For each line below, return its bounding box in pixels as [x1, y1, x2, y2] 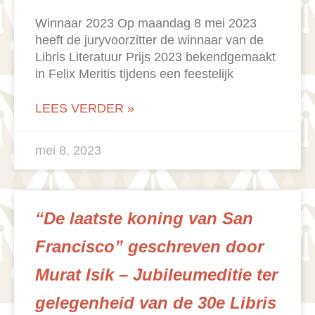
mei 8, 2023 [35, 143, 101, 158]
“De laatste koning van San [35, 209, 253, 229]
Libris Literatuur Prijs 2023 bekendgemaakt [35, 50, 276, 65]
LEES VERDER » [35, 101, 134, 116]
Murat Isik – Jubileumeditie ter [35, 265, 278, 285]
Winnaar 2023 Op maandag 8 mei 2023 [35, 16, 257, 31]
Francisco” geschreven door [35, 237, 264, 257]
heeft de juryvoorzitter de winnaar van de [35, 33, 264, 48]
